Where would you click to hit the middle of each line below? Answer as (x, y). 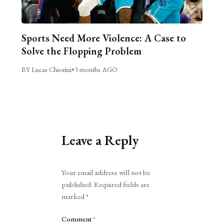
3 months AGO (96, 69)
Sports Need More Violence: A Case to (103, 38)
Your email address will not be (106, 173)
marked (74, 197)
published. (77, 185)
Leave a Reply (100, 140)
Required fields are (122, 185)
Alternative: (78, 165)
